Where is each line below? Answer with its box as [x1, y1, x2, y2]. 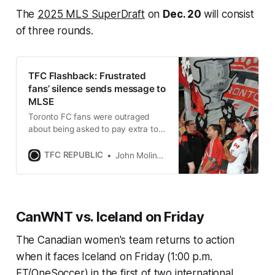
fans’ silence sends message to [28, 82, 166, 95]
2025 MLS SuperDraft [37, 7, 145, 20]
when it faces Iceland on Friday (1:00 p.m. [15, 250, 212, 263]
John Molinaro [115, 150, 157, 160]
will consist [203, 7, 254, 20]
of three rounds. [15, 24, 93, 37]
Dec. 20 [163, 7, 204, 20]
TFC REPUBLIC [44, 150, 104, 160]
